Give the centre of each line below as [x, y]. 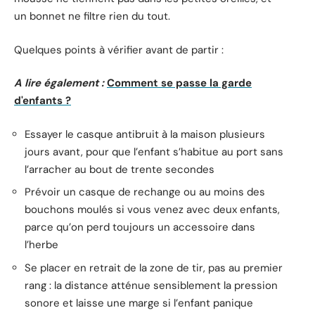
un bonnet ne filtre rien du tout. [92, 17]
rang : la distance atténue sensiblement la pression [151, 285]
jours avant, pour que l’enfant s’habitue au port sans [154, 152]
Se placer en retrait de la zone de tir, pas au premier [154, 268]
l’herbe [41, 245]
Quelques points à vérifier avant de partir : [119, 50]
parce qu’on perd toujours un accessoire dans [140, 227]
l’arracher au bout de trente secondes [120, 169]
